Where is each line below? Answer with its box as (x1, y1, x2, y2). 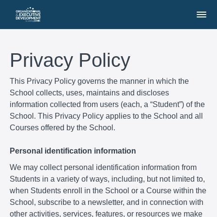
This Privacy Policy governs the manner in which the (10, 77, 189, 85)
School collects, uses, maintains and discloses (10, 88, 169, 97)
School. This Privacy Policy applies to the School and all (10, 111, 203, 120)
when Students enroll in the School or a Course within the (10, 186, 206, 195)
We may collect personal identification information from (10, 163, 197, 171)
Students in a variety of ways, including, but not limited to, (10, 174, 205, 183)
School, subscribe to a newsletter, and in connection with (10, 198, 203, 206)
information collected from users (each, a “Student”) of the (10, 100, 205, 108)
